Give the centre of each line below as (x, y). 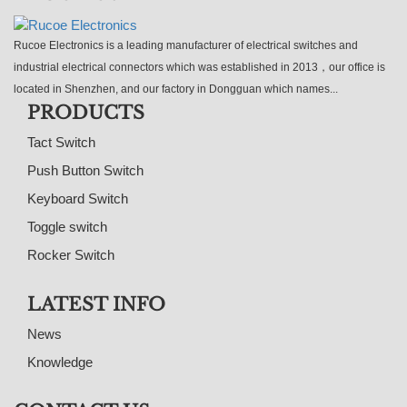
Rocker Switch (71, 254)
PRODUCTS (86, 112)
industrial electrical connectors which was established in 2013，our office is (199, 67)
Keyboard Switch (78, 198)
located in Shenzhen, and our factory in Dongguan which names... (176, 89)
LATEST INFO (96, 304)
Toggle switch (67, 226)
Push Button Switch (85, 170)
